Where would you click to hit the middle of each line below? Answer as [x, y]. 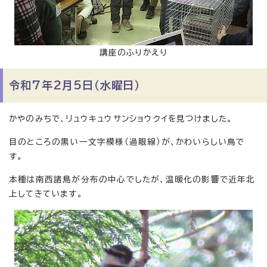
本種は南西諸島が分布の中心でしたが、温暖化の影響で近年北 [132, 179]
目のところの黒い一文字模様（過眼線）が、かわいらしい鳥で [127, 142]
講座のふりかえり [133, 52]
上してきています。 [46, 194]
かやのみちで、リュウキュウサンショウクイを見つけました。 [121, 119]
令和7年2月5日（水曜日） [75, 85]
